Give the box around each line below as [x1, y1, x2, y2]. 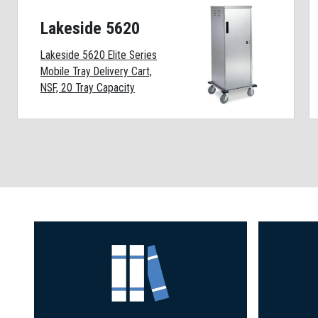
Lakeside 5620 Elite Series [40, 48, 157, 62]
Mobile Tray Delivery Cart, [40, 64, 152, 78]
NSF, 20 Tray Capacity [40, 80, 135, 94]
